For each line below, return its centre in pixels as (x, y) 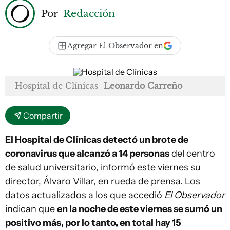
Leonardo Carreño (143, 86)
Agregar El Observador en (115, 46)
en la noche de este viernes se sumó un (140, 209)
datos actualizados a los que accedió (85, 195)
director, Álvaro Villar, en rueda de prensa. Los (103, 181)
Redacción (89, 13)
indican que (31, 209)
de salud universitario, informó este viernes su (103, 167)
